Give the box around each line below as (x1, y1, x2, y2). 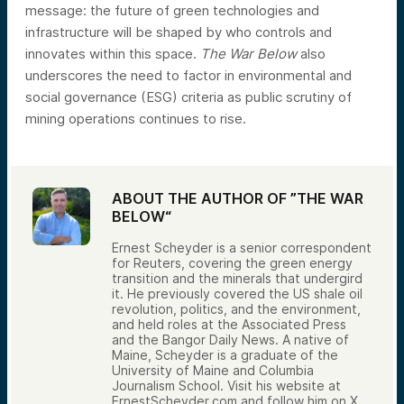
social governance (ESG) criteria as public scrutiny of (25, 88, 352, 106)
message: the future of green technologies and (25, 2, 319, 20)
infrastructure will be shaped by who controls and (25, 23, 332, 41)
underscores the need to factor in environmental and (25, 67, 352, 85)
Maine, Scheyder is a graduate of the (112, 347, 338, 363)
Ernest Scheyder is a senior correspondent (112, 240, 372, 256)
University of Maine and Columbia (112, 363, 314, 379)
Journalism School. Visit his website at (112, 378, 341, 394)
